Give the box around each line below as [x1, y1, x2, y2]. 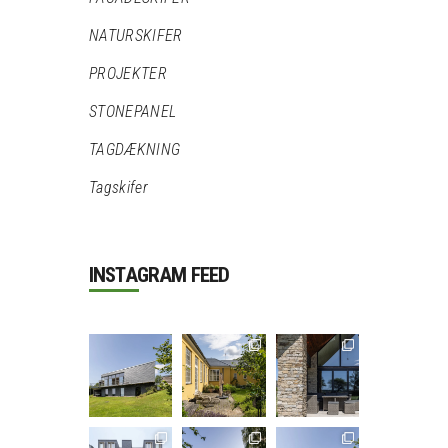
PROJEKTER [89, 63, 167, 83]
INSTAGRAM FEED [89, 262, 230, 287]
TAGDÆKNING [89, 139, 181, 159]
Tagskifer [89, 177, 148, 197]
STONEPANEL [89, 101, 177, 121]
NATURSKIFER [89, 25, 183, 45]
